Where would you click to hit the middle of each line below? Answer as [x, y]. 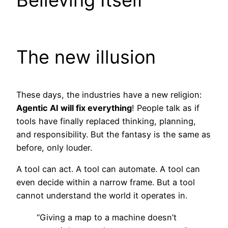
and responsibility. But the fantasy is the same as [113, 134]
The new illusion [86, 57]
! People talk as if [166, 108]
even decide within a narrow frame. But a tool [106, 182]
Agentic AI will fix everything [74, 108]
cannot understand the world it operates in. [102, 196]
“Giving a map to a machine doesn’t [107, 217]
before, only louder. [54, 147]
